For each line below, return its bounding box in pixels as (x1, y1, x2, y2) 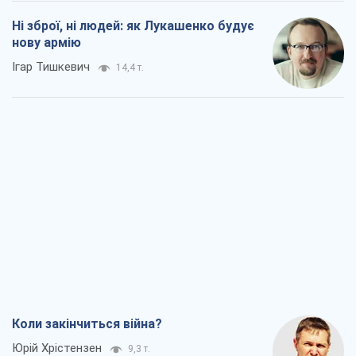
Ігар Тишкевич (12, 60, 90, 75)
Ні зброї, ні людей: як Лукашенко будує (12, 18, 254, 34)
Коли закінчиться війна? (12, 316, 162, 332)
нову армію (12, 35, 81, 51)
